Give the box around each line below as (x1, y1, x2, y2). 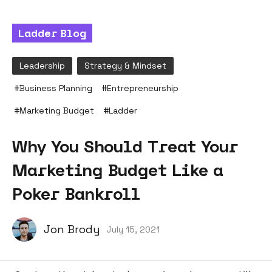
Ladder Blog (18, 26, 86, 40)
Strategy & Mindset (84, 60, 166, 72)
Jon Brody (44, 222, 100, 237)
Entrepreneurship (107, 83, 178, 94)
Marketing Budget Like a (12, 159, 223, 180)
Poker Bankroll (12, 183, 140, 204)
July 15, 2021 (106, 223, 160, 235)
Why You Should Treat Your (12, 135, 238, 157)
